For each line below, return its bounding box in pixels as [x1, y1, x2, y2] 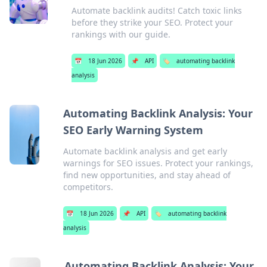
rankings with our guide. [72, 29, 171, 40]
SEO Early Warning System [63, 123, 204, 137]
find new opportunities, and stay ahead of [63, 169, 231, 181]
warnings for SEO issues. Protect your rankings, [63, 157, 254, 169]
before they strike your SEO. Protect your [72, 17, 234, 28]
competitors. [63, 181, 114, 193]
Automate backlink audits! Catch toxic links [72, 5, 243, 16]
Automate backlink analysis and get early [63, 145, 228, 157]
